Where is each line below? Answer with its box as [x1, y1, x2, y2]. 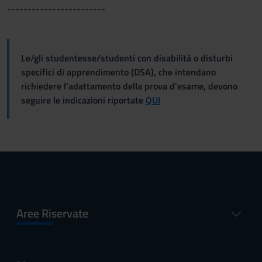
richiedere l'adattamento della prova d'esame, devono [21, 79, 237, 93]
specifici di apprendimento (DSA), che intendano [21, 65, 216, 79]
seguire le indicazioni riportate [21, 93, 146, 107]
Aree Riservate [16, 204, 88, 222]
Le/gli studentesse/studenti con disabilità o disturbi [21, 51, 233, 65]
